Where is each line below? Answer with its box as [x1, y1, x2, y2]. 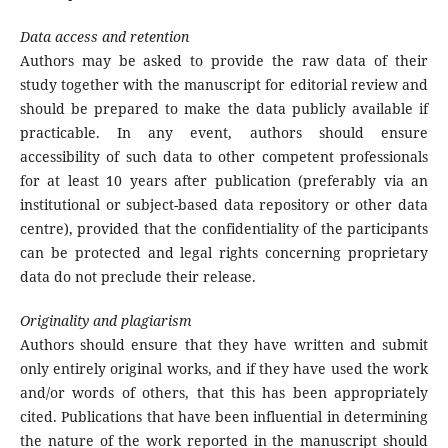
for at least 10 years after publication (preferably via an [19, 171, 429, 191]
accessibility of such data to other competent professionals [19, 147, 429, 167]
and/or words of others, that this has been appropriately [19, 383, 429, 403]
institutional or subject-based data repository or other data [19, 195, 429, 215]
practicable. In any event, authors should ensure [19, 123, 429, 143]
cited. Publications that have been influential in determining [19, 407, 429, 427]
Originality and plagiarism [19, 311, 192, 331]
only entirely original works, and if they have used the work [19, 359, 429, 379]
